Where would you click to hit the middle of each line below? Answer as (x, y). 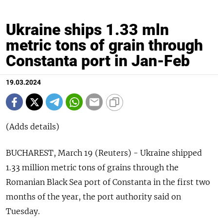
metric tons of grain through (104, 45)
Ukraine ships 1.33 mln (87, 30)
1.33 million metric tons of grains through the (92, 168)
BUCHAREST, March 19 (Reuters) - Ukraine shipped (104, 153)
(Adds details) (33, 127)
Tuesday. (23, 211)
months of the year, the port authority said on (93, 197)
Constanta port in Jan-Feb (98, 61)
